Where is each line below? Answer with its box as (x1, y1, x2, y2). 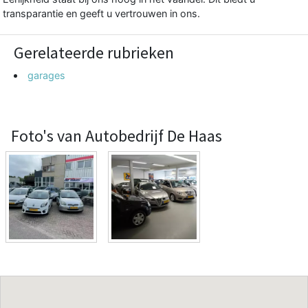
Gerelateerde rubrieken (14, 41, 174, 63)
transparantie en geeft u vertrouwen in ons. (3, 7, 200, 19)
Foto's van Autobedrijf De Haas (11, 124, 222, 146)
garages (27, 69, 66, 81)
